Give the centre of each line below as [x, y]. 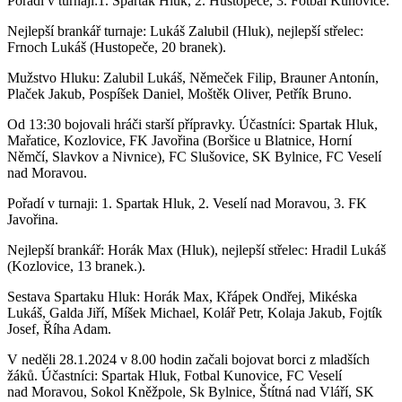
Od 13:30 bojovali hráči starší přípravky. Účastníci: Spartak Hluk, [192, 124]
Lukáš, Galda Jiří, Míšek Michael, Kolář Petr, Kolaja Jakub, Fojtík [195, 312]
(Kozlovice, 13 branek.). [76, 266]
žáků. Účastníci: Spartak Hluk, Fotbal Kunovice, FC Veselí [175, 375]
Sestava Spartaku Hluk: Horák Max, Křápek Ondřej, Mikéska [182, 296]
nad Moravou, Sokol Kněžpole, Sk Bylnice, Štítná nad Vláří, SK [191, 391]
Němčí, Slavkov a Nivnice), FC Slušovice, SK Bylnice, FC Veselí [194, 156]
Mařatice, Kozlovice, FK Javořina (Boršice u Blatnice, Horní [179, 140]
